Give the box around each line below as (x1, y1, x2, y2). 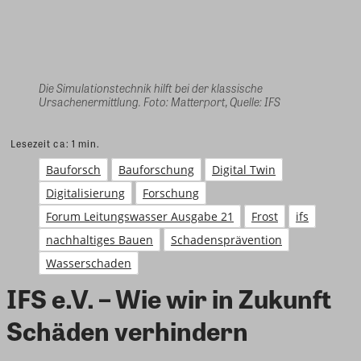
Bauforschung (118, 161, 194, 177)
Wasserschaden (46, 255, 131, 271)
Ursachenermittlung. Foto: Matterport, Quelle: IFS (39, 93, 280, 110)
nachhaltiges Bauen (46, 231, 153, 247)
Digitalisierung (46, 185, 125, 201)
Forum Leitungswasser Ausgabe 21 (46, 208, 234, 224)
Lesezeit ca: (10, 135, 72, 151)
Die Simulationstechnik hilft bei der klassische (39, 80, 263, 96)
